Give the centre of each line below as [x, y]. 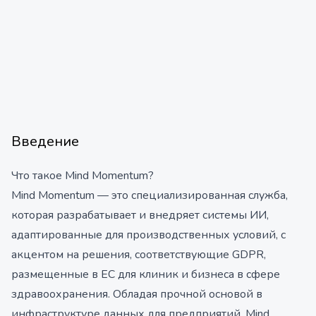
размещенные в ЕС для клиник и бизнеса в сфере [146, 274]
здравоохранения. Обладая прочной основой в [137, 294]
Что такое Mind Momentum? [83, 176]
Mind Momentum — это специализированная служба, [150, 195]
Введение [45, 141]
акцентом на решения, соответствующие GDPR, [139, 255]
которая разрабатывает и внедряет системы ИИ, [140, 215]
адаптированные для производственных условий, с [148, 235]
